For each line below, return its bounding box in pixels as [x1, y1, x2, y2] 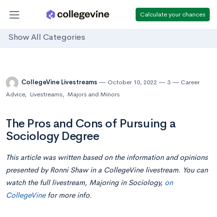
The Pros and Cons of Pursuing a [6, 116, 176, 131]
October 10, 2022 [108, 78, 157, 87]
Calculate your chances [140, 10, 205, 18]
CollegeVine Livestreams [21, 78, 99, 87]
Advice [6, 90, 25, 98]
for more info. [46, 190, 92, 200]
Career [181, 78, 200, 87]
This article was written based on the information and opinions [6, 153, 208, 162]
